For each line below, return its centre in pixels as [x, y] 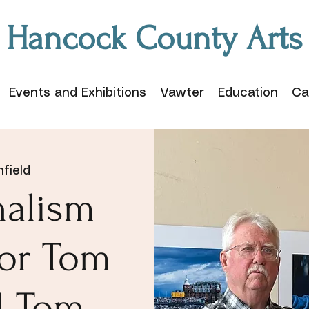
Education [248, 93]
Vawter [182, 93]
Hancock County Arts [154, 38]
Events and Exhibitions [77, 93]
